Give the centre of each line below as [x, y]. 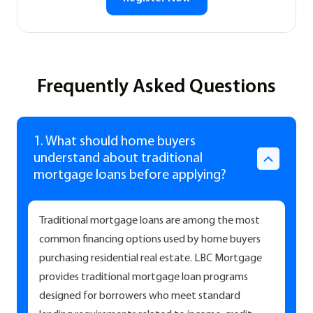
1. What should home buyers [115, 142]
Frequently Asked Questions [156, 88]
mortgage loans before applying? [130, 176]
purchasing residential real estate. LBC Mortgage [151, 259]
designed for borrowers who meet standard [140, 297]
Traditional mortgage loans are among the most [150, 221]
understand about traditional [118, 159]
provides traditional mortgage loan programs [144, 278]
